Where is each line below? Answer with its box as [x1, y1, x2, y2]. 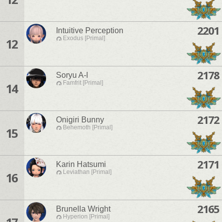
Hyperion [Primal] [63, 213, 110, 221]
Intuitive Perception [56, 26, 123, 35]
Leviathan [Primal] [63, 168, 111, 176]
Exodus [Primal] [63, 35, 105, 42]
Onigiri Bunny [56, 115, 104, 124]
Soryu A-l [56, 71, 88, 80]
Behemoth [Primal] [63, 124, 112, 131]
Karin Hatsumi [56, 160, 106, 169]
